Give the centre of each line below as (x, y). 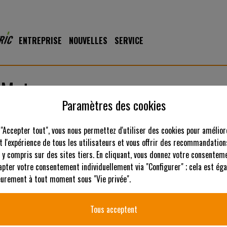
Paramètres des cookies (113, 105)
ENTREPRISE (40, 41)
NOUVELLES (88, 41)
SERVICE (129, 41)
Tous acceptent (113, 209)
